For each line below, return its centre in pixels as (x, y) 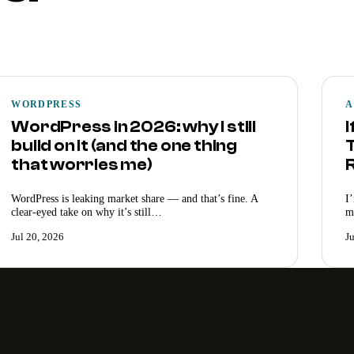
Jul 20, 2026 (38, 237)
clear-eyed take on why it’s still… (87, 211)
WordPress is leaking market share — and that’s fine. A (135, 198)
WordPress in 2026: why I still (134, 127)
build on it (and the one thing (124, 146)
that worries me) (82, 165)
